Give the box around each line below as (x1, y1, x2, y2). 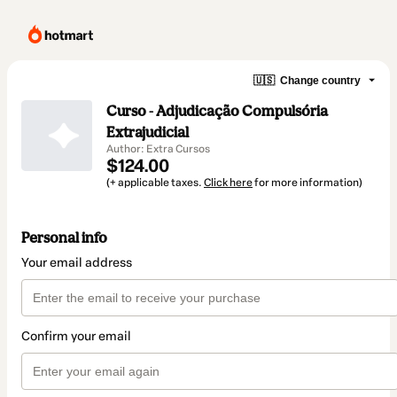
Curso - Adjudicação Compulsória (106, 102, 328, 120)
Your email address (21, 255, 132, 271)
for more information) (253, 176, 362, 189)
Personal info (21, 229, 107, 247)
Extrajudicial (106, 123, 189, 141)
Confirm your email (21, 329, 131, 345)
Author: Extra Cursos (106, 143, 210, 155)
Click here (204, 176, 253, 189)
